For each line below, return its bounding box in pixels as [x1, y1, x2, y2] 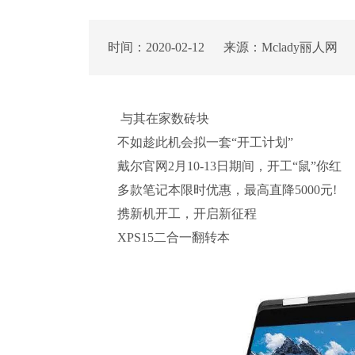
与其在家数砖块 [117, 112, 209, 125]
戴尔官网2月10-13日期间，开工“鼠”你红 [117, 159, 342, 173]
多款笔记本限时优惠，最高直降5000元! [117, 183, 337, 197]
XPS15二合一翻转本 [117, 231, 230, 244]
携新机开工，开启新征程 [117, 207, 257, 220]
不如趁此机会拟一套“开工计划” [117, 136, 293, 149]
